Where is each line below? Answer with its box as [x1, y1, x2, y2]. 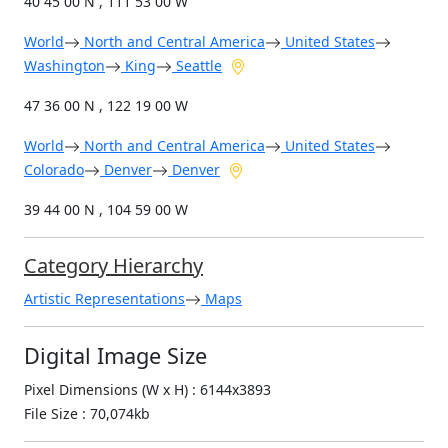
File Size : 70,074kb [24, 404, 150, 424]
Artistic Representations [24, 289, 185, 309]
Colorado [24, 160, 84, 180]
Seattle [172, 56, 222, 76]
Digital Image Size [24, 341, 207, 371]
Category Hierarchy [24, 252, 203, 280]
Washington [24, 56, 105, 76]
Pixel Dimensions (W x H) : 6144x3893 [24, 380, 271, 400]
